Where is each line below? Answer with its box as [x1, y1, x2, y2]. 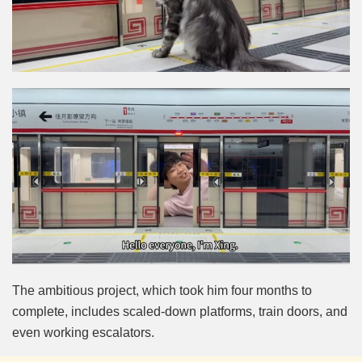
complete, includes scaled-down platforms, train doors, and [12, 305, 347, 319]
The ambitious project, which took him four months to [12, 284, 312, 298]
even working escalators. [12, 326, 154, 340]
